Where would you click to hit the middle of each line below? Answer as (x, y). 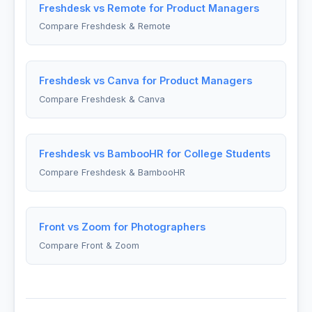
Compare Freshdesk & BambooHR (112, 172)
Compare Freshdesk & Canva (102, 100)
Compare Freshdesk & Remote (104, 26)
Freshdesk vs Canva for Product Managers (145, 81)
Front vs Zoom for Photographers (122, 226)
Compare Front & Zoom (89, 245)
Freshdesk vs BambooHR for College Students (154, 154)
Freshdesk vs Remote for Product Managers (149, 8)
